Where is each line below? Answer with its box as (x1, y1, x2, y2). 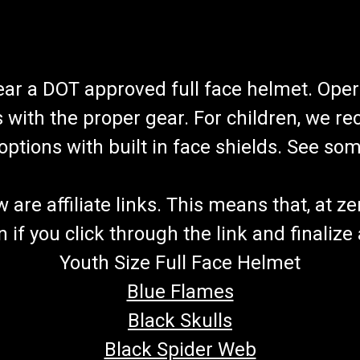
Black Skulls (128, 309, 232, 332)
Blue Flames (126, 280, 234, 303)
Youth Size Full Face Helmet (59, 251, 301, 274)
